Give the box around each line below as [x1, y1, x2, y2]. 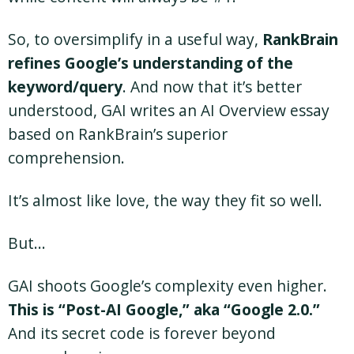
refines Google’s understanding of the [8, 51, 293, 73]
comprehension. [8, 146, 125, 168]
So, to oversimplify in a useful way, [8, 28, 262, 50]
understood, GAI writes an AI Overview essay [8, 99, 330, 121]
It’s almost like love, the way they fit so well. [8, 189, 322, 211]
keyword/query [8, 75, 122, 97]
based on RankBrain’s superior [8, 122, 228, 145]
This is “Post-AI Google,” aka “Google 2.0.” [8, 298, 320, 320]
